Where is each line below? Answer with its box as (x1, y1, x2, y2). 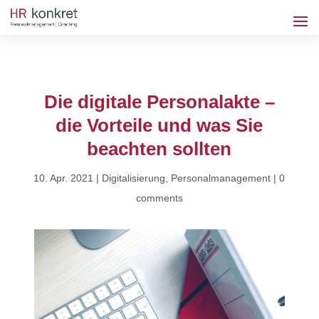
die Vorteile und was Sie (56, 115, 263, 136)
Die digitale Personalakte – (43, 91, 275, 113)
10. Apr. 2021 (33, 172, 94, 184)
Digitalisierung (102, 172, 166, 184)
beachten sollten (87, 138, 232, 159)
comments (135, 192, 183, 204)
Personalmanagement (171, 172, 271, 184)
